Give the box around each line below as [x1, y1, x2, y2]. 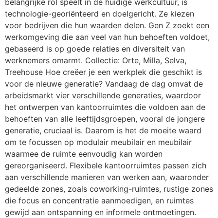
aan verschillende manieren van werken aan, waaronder [5, 172, 209, 182]
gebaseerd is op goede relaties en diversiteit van [5, 43, 185, 54]
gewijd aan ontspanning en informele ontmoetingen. [5, 207, 196, 217]
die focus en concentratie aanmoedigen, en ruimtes [5, 195, 194, 205]
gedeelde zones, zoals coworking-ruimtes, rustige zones [5, 183, 213, 194]
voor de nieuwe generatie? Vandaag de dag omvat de [5, 78, 203, 89]
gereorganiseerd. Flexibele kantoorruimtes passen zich [5, 160, 206, 170]
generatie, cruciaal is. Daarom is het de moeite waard [5, 125, 201, 135]
